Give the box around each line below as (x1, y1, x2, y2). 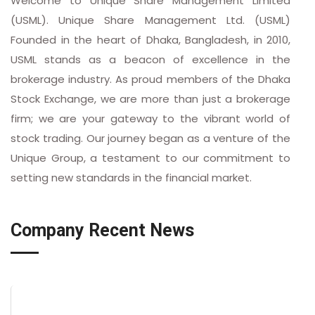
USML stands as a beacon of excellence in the (11, 51, 290, 67)
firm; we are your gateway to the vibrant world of (11, 110, 290, 126)
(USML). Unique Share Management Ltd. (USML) (11, 12, 290, 27)
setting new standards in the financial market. (11, 169, 252, 185)
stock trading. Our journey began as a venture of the (11, 130, 290, 146)
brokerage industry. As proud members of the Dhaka (11, 71, 290, 86)
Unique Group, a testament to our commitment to (11, 150, 290, 165)
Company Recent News (11, 219, 194, 240)
